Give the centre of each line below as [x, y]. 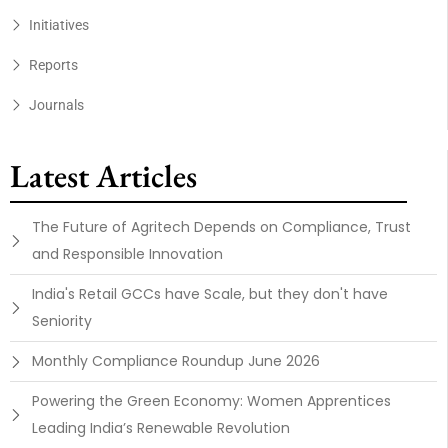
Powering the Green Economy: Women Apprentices [211, 401]
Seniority [62, 321]
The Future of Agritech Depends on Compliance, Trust [221, 227]
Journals [56, 105]
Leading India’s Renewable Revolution [161, 428]
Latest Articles [103, 176]
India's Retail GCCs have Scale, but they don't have [210, 294]
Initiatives [58, 25]
